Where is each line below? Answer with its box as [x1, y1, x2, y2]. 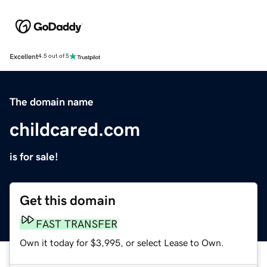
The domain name [10, 96, 94, 107]
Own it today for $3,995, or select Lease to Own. [20, 237, 224, 247]
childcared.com [10, 119, 140, 139]
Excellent [10, 52, 38, 60]
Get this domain [20, 193, 116, 207]
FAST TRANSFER [36, 218, 117, 229]
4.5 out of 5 [38, 53, 69, 60]
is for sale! [10, 151, 58, 162]
